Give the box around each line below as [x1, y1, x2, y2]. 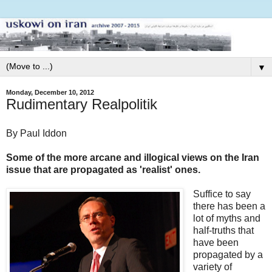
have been [192, 237, 239, 248]
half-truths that [192, 225, 254, 236]
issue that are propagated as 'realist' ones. [6, 164, 203, 175]
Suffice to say [192, 188, 251, 199]
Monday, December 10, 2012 [6, 88, 94, 96]
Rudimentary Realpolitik [6, 95, 157, 112]
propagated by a [192, 249, 263, 260]
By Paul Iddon [6, 127, 67, 138]
